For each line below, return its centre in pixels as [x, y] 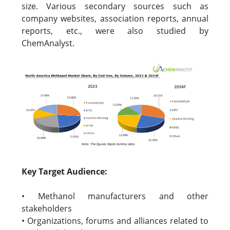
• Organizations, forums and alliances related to [115, 221]
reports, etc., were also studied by [115, 31]
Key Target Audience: [64, 171]
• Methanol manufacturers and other [115, 196]
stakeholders [47, 208]
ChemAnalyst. [49, 43]
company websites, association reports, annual [115, 18]
